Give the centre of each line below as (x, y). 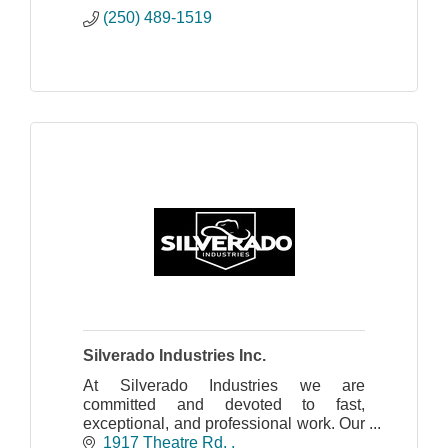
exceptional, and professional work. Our (224, 423)
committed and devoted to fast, (224, 404)
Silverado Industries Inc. (174, 355)
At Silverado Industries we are (224, 385)
